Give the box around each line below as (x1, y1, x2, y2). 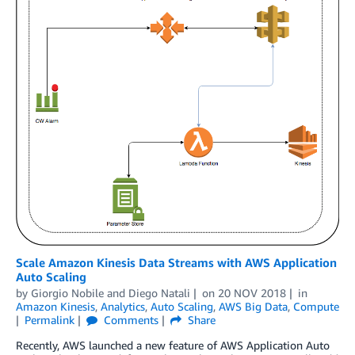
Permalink (24, 312, 74, 326)
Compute (293, 299, 339, 313)
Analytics (101, 299, 145, 313)
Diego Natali (128, 285, 190, 300)
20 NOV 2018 (217, 285, 286, 300)
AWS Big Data (219, 299, 288, 313)
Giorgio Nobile (31, 285, 104, 300)
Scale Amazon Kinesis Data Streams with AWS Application (16, 254, 337, 269)
